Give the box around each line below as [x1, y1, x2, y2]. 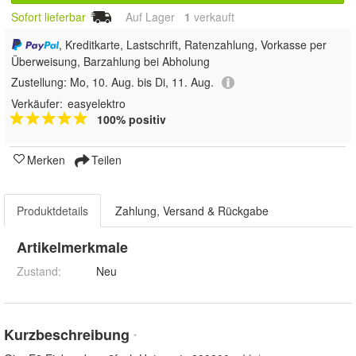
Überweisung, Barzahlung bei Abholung [11, 53, 210, 70]
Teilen [88, 152, 122, 168]
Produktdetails [17, 203, 88, 219]
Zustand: [17, 263, 61, 280]
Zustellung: [11, 74, 70, 91]
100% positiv [97, 111, 166, 128]
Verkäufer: [11, 95, 63, 112]
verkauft [191, 9, 234, 25]
